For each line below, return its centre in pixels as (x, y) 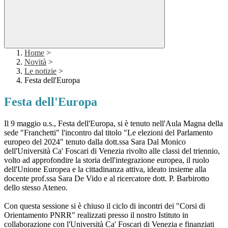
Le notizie (40, 71)
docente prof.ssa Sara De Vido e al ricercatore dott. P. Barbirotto (107, 179)
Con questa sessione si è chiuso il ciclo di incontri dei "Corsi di (105, 206)
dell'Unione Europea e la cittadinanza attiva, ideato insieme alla (105, 169)
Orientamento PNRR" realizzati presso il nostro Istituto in (96, 215)
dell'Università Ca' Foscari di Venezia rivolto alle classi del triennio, (112, 151)
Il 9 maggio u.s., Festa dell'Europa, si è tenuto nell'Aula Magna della (113, 124)
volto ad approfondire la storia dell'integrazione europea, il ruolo (107, 160)
